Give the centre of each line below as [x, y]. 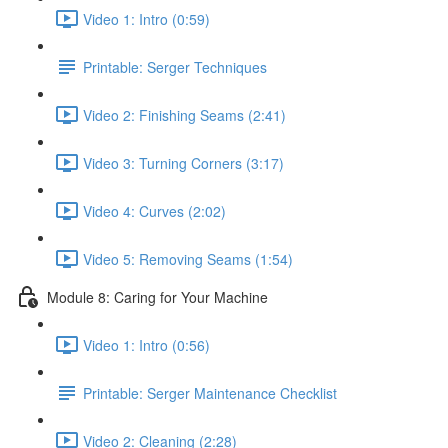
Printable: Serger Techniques [175, 66]
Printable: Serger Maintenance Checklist [210, 392]
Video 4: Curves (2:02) [154, 210]
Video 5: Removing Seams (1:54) [188, 258]
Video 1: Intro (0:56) [146, 344]
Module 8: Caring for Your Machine [157, 296]
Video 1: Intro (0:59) [146, 18]
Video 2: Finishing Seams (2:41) [184, 114]
